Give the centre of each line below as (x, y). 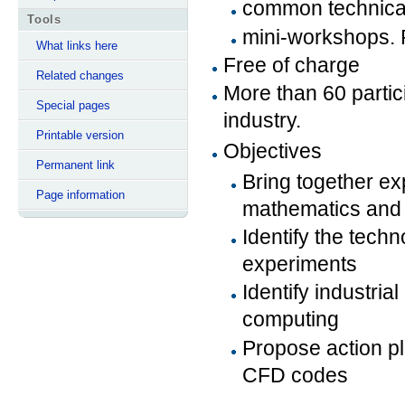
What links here (77, 45)
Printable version (80, 135)
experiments (299, 264)
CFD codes (295, 375)
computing (290, 320)
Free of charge (292, 65)
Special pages (73, 105)
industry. (263, 121)
